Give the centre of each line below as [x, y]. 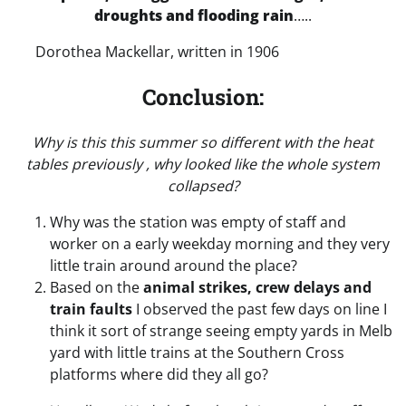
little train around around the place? [174, 265]
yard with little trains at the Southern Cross [197, 352]
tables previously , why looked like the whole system [203, 164]
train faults [93, 309]
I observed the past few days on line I [261, 309]
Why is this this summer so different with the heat [203, 142]
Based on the [97, 287]
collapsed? [203, 185]
